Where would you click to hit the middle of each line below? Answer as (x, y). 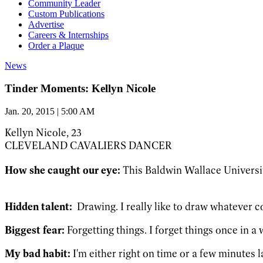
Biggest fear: (35, 230)
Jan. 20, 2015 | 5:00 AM (50, 111)
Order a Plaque (56, 46)
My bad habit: (38, 253)
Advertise (46, 25)
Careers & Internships (68, 35)
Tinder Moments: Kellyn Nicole (80, 88)
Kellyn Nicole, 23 (43, 132)
